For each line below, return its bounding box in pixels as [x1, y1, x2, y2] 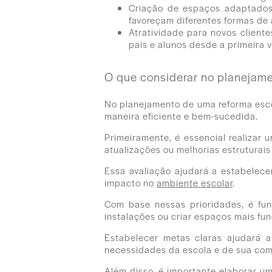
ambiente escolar [157, 175, 233, 189]
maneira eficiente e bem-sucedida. [104, 109, 258, 122]
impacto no [104, 175, 157, 189]
